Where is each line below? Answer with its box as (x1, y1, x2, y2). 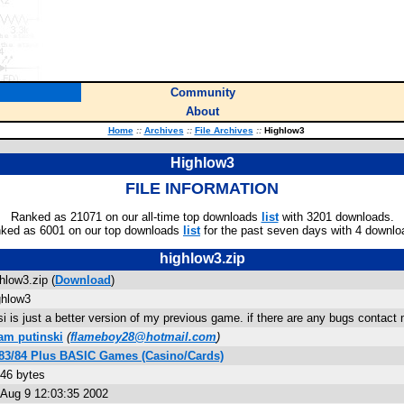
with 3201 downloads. (278, 210, 394, 224)
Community (170, 86, 235, 99)
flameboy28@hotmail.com (70, 330, 216, 344)
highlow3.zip (159, 251, 245, 266)
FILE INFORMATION (125, 179, 279, 197)
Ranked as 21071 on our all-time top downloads (10, 210, 262, 224)
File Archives (194, 125, 253, 135)
